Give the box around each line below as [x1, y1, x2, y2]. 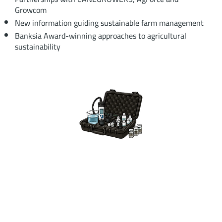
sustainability [14, 39, 60, 54]
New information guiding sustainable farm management [14, 15, 204, 30]
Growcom [14, 2, 47, 17]
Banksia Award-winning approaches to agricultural [14, 28, 186, 43]
